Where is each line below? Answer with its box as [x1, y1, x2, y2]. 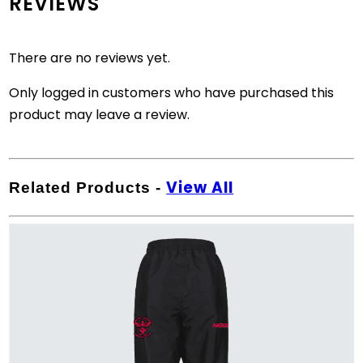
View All [166, 177, 234, 199]
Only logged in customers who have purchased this [9, 83, 335, 103]
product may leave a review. [9, 105, 190, 125]
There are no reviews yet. [9, 49, 171, 68]
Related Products [9, 179, 152, 197]
